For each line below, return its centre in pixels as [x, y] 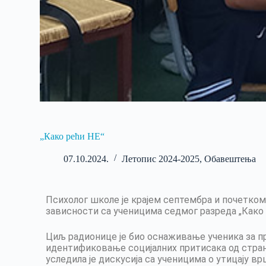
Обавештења [230, 159]
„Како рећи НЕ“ [72, 136]
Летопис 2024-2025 [161, 159]
